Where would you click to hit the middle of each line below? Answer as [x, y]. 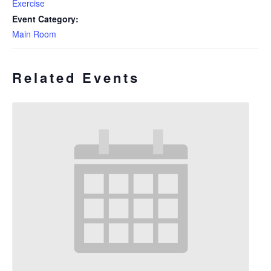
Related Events [76, 77]
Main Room [34, 34]
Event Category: [45, 19]
